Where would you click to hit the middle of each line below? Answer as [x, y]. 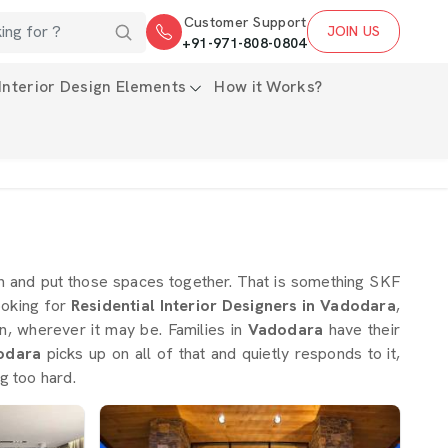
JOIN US [353, 31]
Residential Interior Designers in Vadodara [233, 305]
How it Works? [268, 86]
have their [364, 329]
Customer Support [245, 21]
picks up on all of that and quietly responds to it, [220, 353]
